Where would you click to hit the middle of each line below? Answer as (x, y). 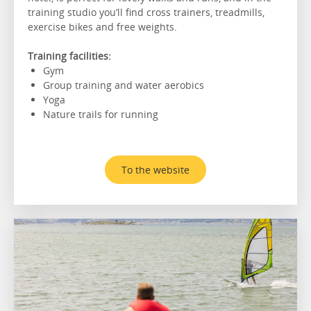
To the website (155, 169)
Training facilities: (69, 56)
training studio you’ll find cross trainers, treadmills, (146, 12)
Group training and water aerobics (125, 85)
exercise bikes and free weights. (102, 26)
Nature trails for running (102, 114)
